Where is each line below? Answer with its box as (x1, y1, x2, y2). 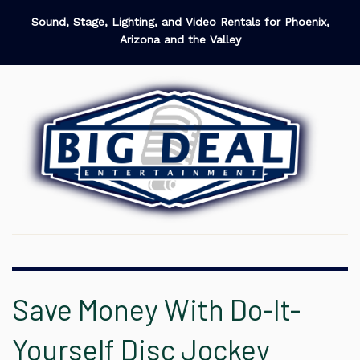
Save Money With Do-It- (12, 291, 301, 326)
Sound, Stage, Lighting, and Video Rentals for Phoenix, (31, 15, 329, 28)
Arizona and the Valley (119, 33, 241, 46)
